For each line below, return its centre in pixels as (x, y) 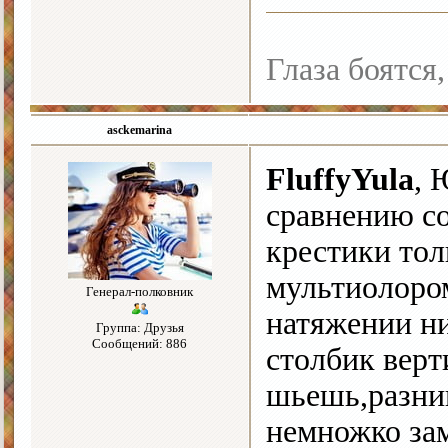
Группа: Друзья (139, 328)
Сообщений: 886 (139, 344)
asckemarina (139, 130)
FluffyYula (340, 180)
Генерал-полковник (139, 292)
